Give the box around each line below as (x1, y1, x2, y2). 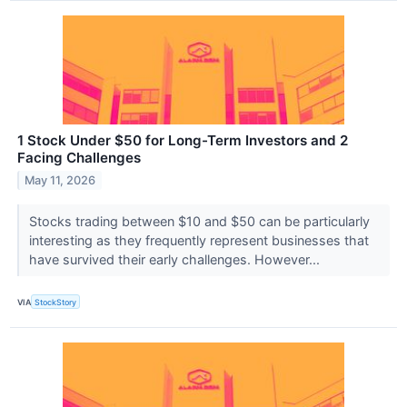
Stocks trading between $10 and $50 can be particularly (28, 213, 370, 230)
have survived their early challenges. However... (28, 252, 323, 268)
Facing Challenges (17, 149, 141, 167)
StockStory (35, 296, 77, 307)
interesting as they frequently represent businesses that (28, 233, 369, 249)
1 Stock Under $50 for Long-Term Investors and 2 (17, 132, 348, 150)
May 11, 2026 (25, 174, 96, 188)
